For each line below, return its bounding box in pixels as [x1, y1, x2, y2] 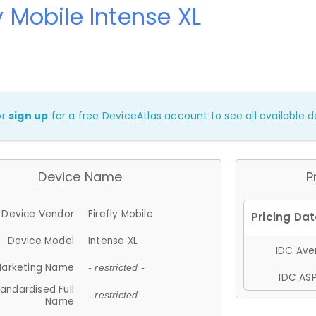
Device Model [7, 233, 74, 248]
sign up [8, 108, 49, 123]
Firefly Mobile [88, 207, 153, 221]
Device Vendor [1, 207, 74, 221]
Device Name [38, 167, 123, 186]
